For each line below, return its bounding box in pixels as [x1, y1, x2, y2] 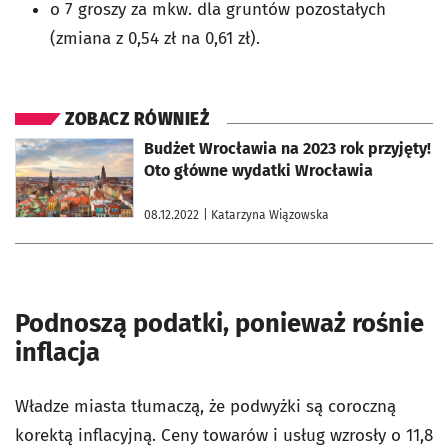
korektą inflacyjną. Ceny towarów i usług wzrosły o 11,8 [15, 424, 433, 446]
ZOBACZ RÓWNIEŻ [65, 108, 209, 130]
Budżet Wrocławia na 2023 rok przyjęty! [144, 138, 431, 158]
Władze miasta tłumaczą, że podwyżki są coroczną [15, 395, 396, 417]
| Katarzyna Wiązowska [203, 207, 329, 222]
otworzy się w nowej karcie [14, 137, 161, 152]
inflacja [15, 336, 100, 368]
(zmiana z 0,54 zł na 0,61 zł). [50, 27, 260, 49]
